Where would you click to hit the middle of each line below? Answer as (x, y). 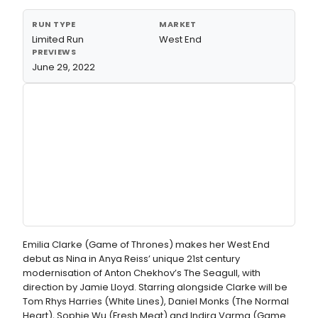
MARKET (178, 24)
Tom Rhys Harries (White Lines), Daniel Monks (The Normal (156, 301)
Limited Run (58, 39)
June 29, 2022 (64, 67)
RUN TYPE (54, 24)
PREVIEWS (54, 52)
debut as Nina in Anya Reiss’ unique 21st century (131, 259)
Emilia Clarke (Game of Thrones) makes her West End (146, 245)
